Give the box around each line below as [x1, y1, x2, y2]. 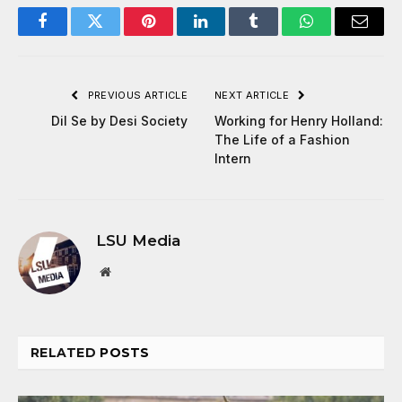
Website [109, 265, 150, 278]
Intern [214, 151, 251, 167]
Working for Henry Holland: [214, 113, 383, 129]
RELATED [31, 345, 100, 362]
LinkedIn [199, 26, 259, 43]
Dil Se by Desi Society [51, 113, 188, 129]
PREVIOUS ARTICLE [84, 89, 188, 102]
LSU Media [96, 232, 180, 250]
